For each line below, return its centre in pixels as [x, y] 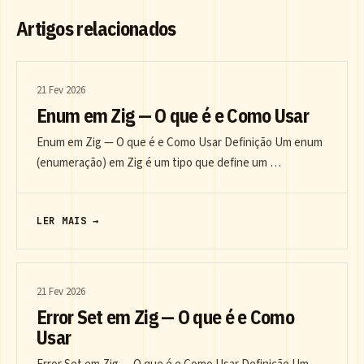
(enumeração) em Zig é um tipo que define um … [159, 163]
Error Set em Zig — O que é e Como [166, 317]
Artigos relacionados [96, 29]
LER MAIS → [68, 221]
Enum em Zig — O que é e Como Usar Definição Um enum [180, 143]
